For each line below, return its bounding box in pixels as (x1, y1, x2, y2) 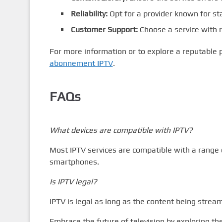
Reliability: (70, 9, 108, 18)
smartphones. (49, 157, 99, 166)
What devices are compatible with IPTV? (49, 125, 193, 135)
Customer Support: (70, 25, 138, 34)
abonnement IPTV (49, 58, 113, 68)
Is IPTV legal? (49, 176, 97, 186)
